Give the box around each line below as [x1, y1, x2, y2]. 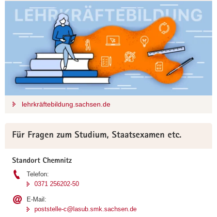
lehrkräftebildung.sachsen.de [22, 100, 110, 108]
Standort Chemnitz [12, 157, 72, 165]
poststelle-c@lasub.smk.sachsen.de [34, 205, 137, 213]
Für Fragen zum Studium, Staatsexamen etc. [12, 131, 182, 140]
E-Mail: [27, 195, 46, 203]
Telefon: [27, 170, 49, 178]
